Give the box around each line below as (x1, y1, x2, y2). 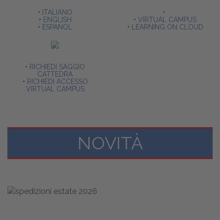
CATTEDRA (37, 70, 73, 79)
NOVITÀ (77, 133, 143, 154)
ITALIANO (40, 8, 72, 17)
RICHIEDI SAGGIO (29, 63, 85, 71)
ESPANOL (42, 23, 72, 31)
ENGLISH (43, 16, 72, 24)
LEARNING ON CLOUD (131, 23, 203, 31)
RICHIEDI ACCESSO (27, 78, 88, 86)
